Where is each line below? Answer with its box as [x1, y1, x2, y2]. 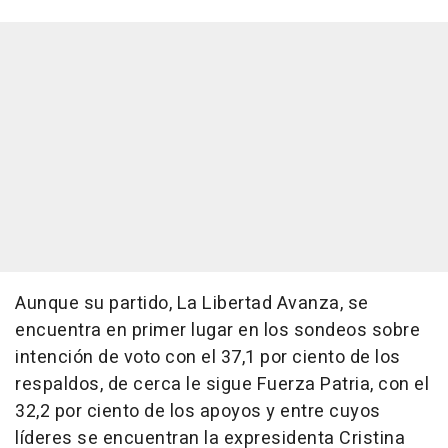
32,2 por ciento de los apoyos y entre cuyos [15, 398, 381, 426]
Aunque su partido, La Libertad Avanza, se [15, 290, 369, 318]
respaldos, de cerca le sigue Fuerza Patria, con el [15, 371, 429, 399]
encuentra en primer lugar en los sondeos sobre [15, 317, 420, 345]
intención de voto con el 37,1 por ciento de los [15, 344, 401, 372]
